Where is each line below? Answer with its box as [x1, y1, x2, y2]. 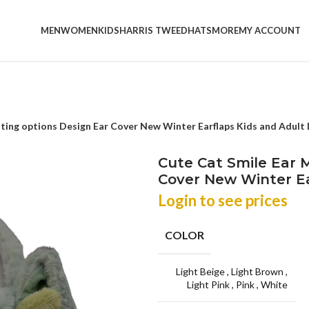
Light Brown [231, 266, 286, 277]
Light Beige [176, 266, 228, 277]
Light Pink [187, 279, 232, 290]
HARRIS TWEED [119, 25, 188, 36]
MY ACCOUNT [239, 25, 301, 36]
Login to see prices [157, 191, 288, 210]
